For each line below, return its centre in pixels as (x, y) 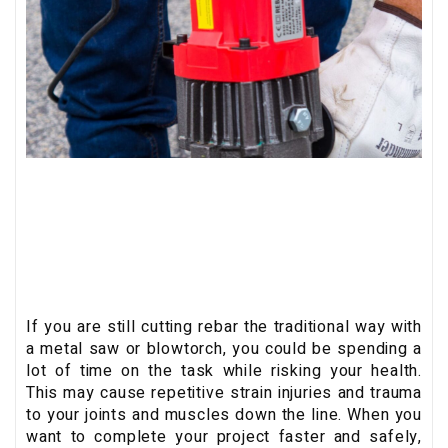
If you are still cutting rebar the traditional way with (224, 327)
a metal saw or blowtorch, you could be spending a (224, 349)
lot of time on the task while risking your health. (224, 371)
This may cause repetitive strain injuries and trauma (224, 393)
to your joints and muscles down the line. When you (224, 415)
